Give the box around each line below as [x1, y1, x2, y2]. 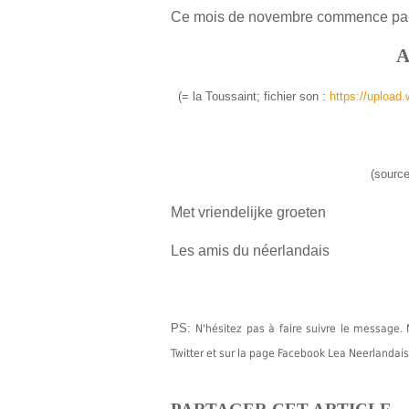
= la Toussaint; [182, 89, 264, 103]
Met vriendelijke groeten [171, 204, 326, 220]
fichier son [264, 89, 319, 103]
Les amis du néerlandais [171, 243, 330, 258]
